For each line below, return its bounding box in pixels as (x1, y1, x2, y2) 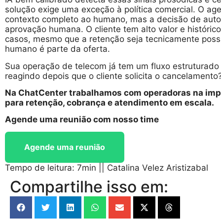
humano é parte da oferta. (5, 44, 110, 54)
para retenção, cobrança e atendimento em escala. (5, 97, 214, 108)
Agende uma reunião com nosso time (5, 114, 159, 125)
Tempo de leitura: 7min (5, 162, 96, 173)
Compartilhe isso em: (10, 177, 168, 196)
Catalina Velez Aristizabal (107, 162, 208, 173)
